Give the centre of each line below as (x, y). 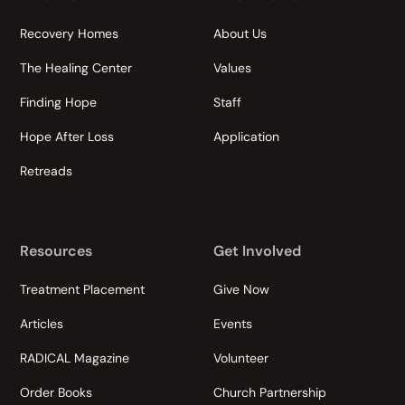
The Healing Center (76, 68)
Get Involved (257, 251)
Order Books (57, 392)
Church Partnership (270, 392)
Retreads (47, 171)
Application (246, 137)
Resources (57, 251)
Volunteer (241, 358)
